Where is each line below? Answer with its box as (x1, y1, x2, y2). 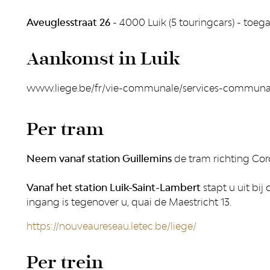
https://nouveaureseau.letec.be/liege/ (27, 220, 196, 232)
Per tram (27, 118, 104, 141)
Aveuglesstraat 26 (27, 16, 110, 28)
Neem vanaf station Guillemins (27, 152, 174, 165)
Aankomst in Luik (27, 47, 180, 71)
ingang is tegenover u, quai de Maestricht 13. (27, 196, 234, 208)
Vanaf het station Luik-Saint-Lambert (27, 181, 201, 193)
